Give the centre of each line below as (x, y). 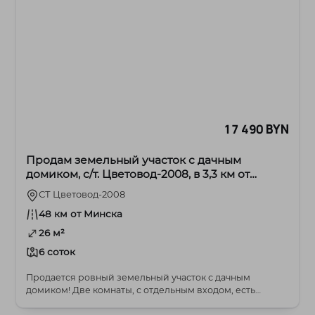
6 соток (57, 252)
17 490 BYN (256, 129)
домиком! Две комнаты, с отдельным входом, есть (50, 290)
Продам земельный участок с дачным (134, 160)
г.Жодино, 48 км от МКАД (98, 188)
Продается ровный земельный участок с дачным (139, 278)
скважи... (46, 303)
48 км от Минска (81, 214)
